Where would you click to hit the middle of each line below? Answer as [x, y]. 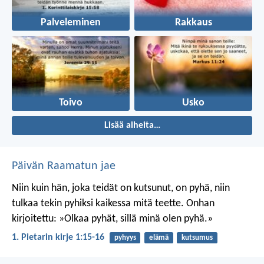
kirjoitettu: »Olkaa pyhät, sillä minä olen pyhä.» [112, 219]
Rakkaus [193, 23]
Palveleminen [71, 23]
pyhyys [125, 238]
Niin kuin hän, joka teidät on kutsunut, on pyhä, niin [121, 189]
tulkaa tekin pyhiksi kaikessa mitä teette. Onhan [113, 204]
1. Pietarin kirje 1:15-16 [58, 238]
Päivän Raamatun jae [64, 166]
